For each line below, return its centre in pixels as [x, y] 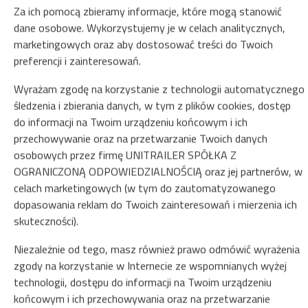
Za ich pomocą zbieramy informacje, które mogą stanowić [148, 11]
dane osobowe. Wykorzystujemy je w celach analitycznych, [150, 27]
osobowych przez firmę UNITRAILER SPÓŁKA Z [125, 154]
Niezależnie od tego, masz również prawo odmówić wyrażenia [157, 249]
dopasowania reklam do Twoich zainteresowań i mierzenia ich [155, 204]
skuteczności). [46, 220]
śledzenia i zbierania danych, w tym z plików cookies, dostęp [152, 105]
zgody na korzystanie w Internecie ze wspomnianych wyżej [150, 265]
